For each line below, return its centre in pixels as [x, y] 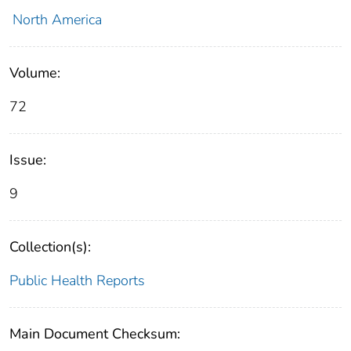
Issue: [28, 160]
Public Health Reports [77, 281]
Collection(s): [50, 247]
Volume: [35, 73]
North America [57, 20]
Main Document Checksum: [95, 334]
